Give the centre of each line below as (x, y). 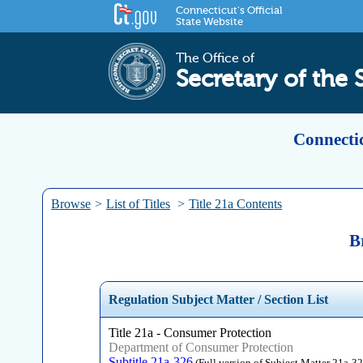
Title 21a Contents (235, 204)
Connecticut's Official (229, 11)
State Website (210, 22)
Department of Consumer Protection (201, 347)
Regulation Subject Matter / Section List (218, 300)
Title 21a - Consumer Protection (190, 333)
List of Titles (138, 204)
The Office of (216, 59)
